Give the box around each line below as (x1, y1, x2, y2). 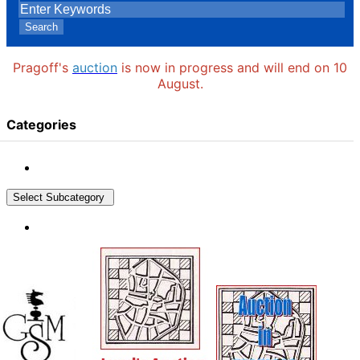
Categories (6, 117, 76, 133)
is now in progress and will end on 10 (121, 59, 347, 76)
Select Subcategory (13, 190, 108, 203)
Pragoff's (13, 59, 68, 76)
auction (72, 59, 117, 76)
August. (157, 76, 203, 92)
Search (25, 21, 58, 33)
